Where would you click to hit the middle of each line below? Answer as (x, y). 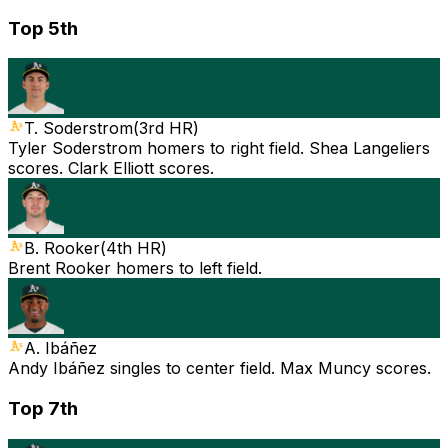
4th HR (133, 248)
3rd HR (166, 128)
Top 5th (43, 28)
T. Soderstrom (78, 128)
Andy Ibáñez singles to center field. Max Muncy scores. (219, 368)
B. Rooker (62, 248)
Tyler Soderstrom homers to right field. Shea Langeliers (219, 148)
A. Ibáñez (60, 348)
